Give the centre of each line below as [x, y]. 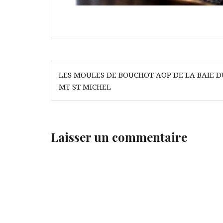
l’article [77, 101]
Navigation [87, 68]
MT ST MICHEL [85, 87]
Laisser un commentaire [119, 137]
